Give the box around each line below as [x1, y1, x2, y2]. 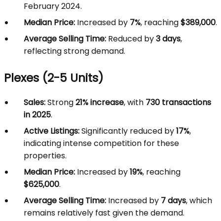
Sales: [24, 97, 45, 108]
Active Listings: [24, 125, 79, 137]
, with [124, 97, 146, 108]
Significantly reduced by [79, 125, 176, 137]
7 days [161, 195, 186, 206]
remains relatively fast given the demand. [24, 207, 184, 219]
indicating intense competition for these [24, 138, 179, 149]
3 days [156, 33, 181, 44]
